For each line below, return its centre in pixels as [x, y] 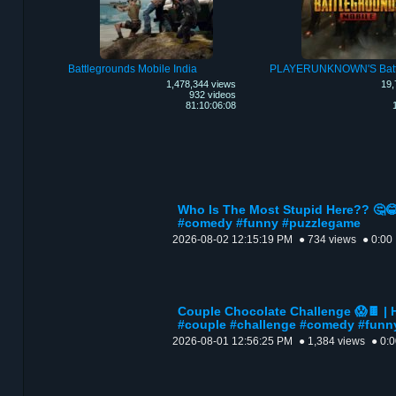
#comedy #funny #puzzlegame [269, 224]
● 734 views [327, 240]
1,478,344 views [201, 84]
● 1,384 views [332, 342]
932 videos [212, 95]
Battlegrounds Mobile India [132, 69]
